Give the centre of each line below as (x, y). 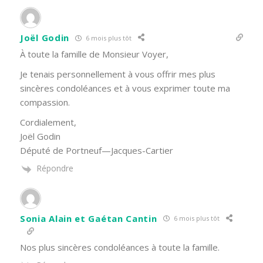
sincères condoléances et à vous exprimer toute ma (125, 88)
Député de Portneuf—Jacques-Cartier (97, 151)
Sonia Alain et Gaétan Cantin (89, 218)
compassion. (45, 102)
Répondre (55, 168)
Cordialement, (49, 122)
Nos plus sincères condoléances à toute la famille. (120, 247)
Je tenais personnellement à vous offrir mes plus (118, 74)
